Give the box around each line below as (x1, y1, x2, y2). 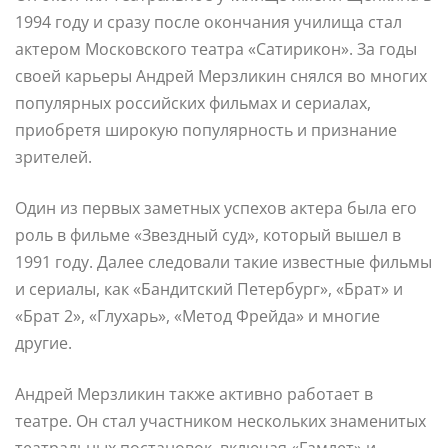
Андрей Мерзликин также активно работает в (15, 382, 373, 405)
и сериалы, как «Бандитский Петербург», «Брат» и (15, 277, 403, 300)
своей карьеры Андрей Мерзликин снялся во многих (15, 64, 427, 87)
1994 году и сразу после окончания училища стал (15, 10, 402, 33)
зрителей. (15, 145, 92, 168)
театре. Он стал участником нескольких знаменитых (15, 409, 426, 432)
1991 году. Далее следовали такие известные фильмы (15, 250, 432, 273)
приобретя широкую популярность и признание (15, 118, 397, 141)
